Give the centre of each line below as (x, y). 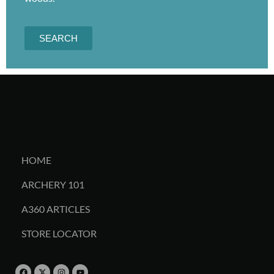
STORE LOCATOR (59, 234)
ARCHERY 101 (53, 185)
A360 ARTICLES (56, 209)
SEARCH (58, 39)
